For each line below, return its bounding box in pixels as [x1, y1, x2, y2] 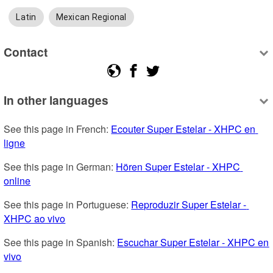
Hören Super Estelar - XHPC [116, 160, 241, 174]
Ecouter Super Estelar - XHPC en [111, 122, 256, 136]
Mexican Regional [55, 12, 127, 23]
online [4, 174, 31, 188]
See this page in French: [4, 122, 112, 136]
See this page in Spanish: [4, 235, 118, 250]
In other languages [4, 91, 109, 109]
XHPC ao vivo [4, 211, 66, 226]
